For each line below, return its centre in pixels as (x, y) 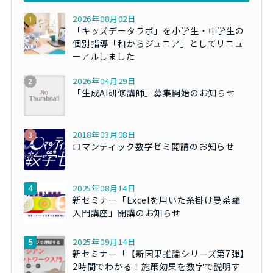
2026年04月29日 (104, 81)
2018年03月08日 (104, 135)
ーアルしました (104, 56)
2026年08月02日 (104, 19)
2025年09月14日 (104, 242)
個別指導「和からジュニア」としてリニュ (158, 44)
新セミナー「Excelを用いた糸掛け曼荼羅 (156, 200)
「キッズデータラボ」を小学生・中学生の (158, 31)
